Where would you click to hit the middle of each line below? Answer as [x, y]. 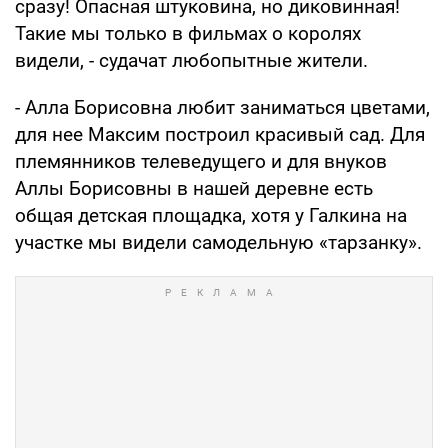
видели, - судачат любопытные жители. [191, 60]
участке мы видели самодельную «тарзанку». [218, 242]
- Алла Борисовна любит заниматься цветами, [222, 107]
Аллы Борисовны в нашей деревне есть [194, 188]
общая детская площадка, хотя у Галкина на [211, 215]
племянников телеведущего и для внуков [201, 161]
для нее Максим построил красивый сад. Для [220, 134]
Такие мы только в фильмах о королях [188, 33]
